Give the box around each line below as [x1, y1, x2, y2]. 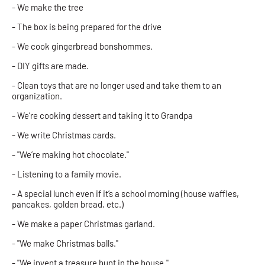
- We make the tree [12, 1, 85, 12]
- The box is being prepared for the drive [12, 21, 161, 32]
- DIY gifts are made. [12, 60, 89, 71]
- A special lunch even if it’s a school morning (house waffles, [12, 188, 239, 199]
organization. [12, 90, 64, 101]
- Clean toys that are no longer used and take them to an [12, 79, 221, 91]
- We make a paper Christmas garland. [12, 218, 157, 229]
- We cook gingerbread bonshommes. [12, 40, 153, 51]
